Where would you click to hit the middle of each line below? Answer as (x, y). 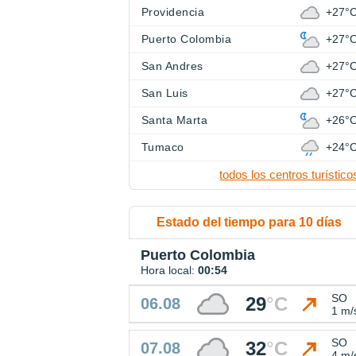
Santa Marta (175, 120)
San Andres (172, 66)
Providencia (173, 12)
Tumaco (163, 147)
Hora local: (169, 271)
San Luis (165, 93)
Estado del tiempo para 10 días (250, 222)
